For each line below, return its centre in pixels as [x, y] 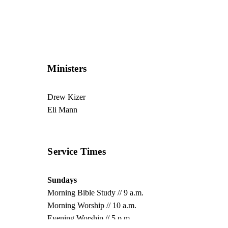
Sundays [62, 180]
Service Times [77, 152]
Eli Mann [63, 109]
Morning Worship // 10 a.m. [92, 206]
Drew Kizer [67, 97]
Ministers [67, 68]
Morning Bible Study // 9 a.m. [96, 193]
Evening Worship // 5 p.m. [90, 218]
